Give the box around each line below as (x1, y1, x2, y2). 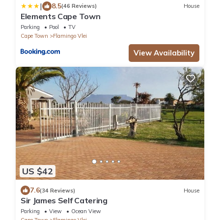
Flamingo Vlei (53, 32, 87, 39)
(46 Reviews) (61, 2, 97, 10)
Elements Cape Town (21, 11, 101, 21)
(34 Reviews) (40, 187, 75, 194)
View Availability (134, 48, 194, 57)
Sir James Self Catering (21, 195, 108, 206)
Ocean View (71, 208, 101, 215)
